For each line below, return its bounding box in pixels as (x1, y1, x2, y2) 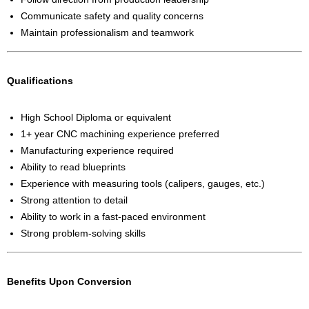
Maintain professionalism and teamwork (21, 27, 194, 39)
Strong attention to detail (21, 195, 128, 206)
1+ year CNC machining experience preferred (21, 128, 219, 140)
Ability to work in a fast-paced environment (21, 211, 206, 223)
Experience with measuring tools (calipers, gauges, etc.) (21, 178, 265, 190)
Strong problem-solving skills (21, 228, 146, 239)
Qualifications (7, 75, 73, 87)
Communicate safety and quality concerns (21, 10, 203, 22)
